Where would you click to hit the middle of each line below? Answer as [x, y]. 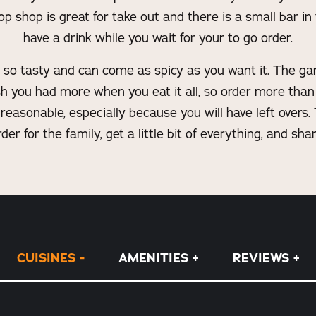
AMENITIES [153, 258]
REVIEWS [261, 258]
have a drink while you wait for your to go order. [158, 37]
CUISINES [46, 258]
